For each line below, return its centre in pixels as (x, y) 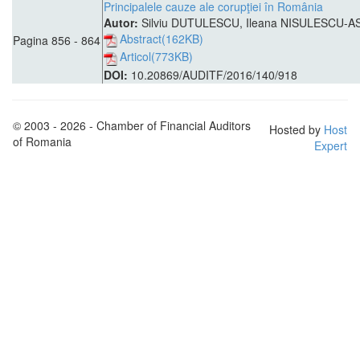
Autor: (123, 22)
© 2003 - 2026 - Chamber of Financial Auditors (132, 125)
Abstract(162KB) (162, 39)
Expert (331, 145)
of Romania (42, 141)
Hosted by (297, 129)
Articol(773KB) (156, 57)
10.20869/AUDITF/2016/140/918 (214, 75)
